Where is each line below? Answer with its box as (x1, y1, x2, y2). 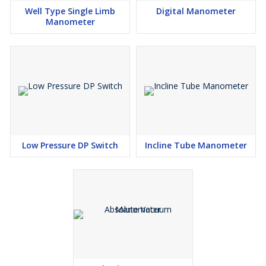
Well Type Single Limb (25, 5, 115, 17)
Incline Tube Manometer (145, 140, 247, 151)
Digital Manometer (156, 5, 236, 17)
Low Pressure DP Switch (22, 140, 118, 151)
